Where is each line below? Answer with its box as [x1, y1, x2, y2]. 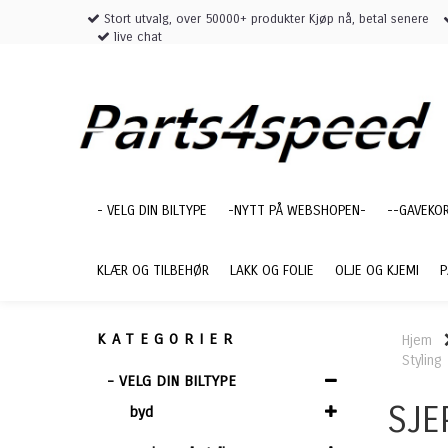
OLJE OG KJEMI [335, 262, 419, 279]
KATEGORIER [97, 330, 238, 348]
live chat [110, 29, 162, 45]
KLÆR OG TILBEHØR [97, 262, 209, 279]
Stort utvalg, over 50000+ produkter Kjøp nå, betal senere [100, 11, 429, 27]
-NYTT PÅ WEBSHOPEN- [228, 202, 366, 219]
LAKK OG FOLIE [230, 262, 314, 279]
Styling [402, 352, 441, 369]
